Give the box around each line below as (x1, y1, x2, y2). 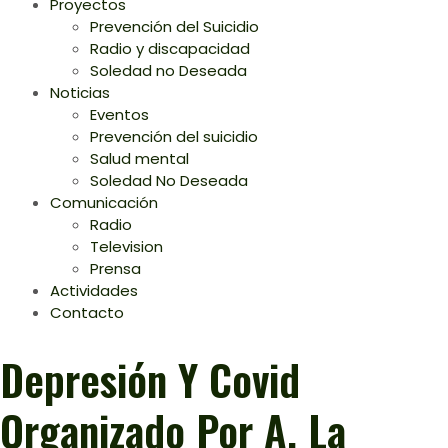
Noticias (50, 82, 110, 103)
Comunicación (50, 192, 158, 213)
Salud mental (90, 148, 189, 169)
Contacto (50, 302, 124, 323)
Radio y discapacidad (90, 38, 250, 59)
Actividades (50, 280, 138, 301)
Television (90, 236, 163, 257)
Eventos (90, 104, 149, 125)
